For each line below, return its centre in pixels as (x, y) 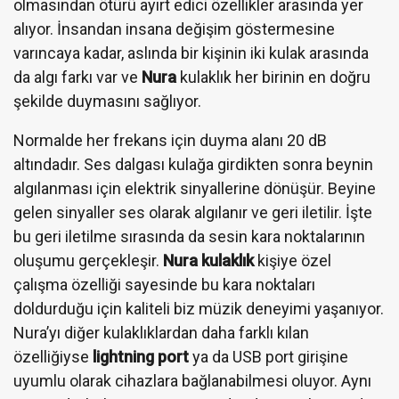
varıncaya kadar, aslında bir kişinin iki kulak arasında (191, 53)
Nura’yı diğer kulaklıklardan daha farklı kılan (161, 332)
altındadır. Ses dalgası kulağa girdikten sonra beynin (193, 164)
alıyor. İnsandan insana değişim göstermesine (174, 28)
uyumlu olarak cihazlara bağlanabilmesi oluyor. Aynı (192, 380)
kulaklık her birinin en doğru (273, 77)
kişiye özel (293, 260)
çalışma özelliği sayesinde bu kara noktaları (164, 284)
